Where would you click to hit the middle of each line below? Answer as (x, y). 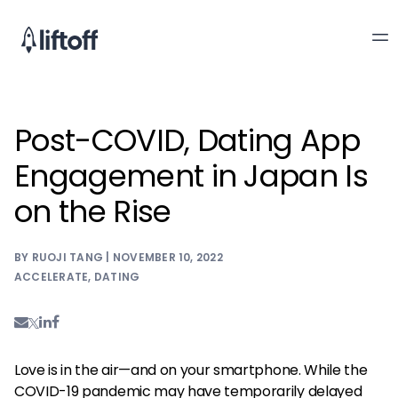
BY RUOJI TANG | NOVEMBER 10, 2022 (119, 257)
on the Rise (93, 211)
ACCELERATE (52, 277)
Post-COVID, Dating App (187, 140)
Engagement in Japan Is (191, 176)
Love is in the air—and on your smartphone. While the (191, 370)
